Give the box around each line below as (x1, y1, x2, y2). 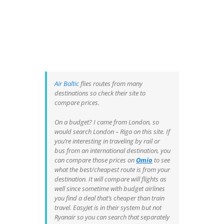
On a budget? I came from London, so (54, 117, 159, 126)
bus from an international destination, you (54, 145, 170, 155)
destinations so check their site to (54, 88, 145, 97)
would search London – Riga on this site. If (54, 126, 170, 136)
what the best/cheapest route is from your (54, 164, 170, 174)
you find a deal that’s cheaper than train (54, 193, 164, 202)
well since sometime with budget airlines (54, 183, 165, 193)
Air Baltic (54, 78, 79, 88)
